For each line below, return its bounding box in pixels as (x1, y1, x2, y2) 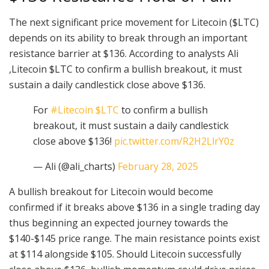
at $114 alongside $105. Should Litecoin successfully (9, 247, 241, 261)
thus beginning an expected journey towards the (9, 216, 228, 230)
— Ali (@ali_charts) (33, 160, 118, 174)
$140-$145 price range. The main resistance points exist (9, 232, 260, 246)
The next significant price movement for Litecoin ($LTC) (9, 16, 259, 29)
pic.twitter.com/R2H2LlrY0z (114, 134, 234, 148)
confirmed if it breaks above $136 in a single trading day (9, 201, 260, 214)
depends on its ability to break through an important (9, 31, 247, 45)
